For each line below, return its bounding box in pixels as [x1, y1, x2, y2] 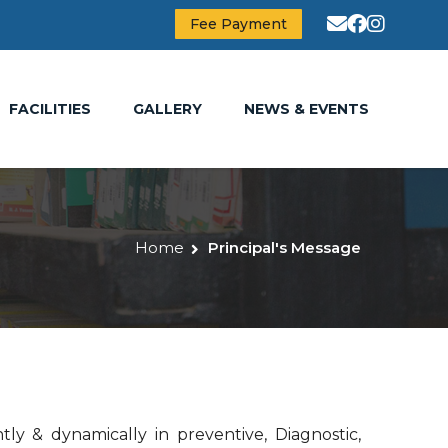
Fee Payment [190, 15, 287, 33]
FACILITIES [8, 99, 91, 118]
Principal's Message [208, 237, 361, 257]
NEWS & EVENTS [243, 99, 369, 118]
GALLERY [132, 99, 202, 118]
